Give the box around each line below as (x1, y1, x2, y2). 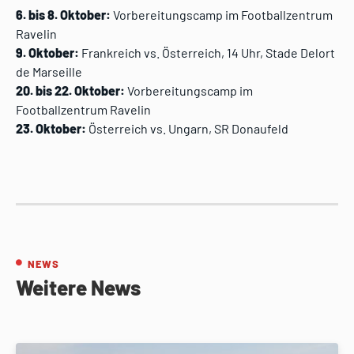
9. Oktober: (16, 45, 81, 61)
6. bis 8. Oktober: (16, 7, 111, 23)
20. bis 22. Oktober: (16, 83, 127, 99)
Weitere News (16, 275, 141, 300)
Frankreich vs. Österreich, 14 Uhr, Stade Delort (81, 45, 335, 61)
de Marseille (16, 64, 82, 80)
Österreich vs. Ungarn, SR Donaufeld (88, 121, 288, 137)
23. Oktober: (16, 121, 88, 137)
